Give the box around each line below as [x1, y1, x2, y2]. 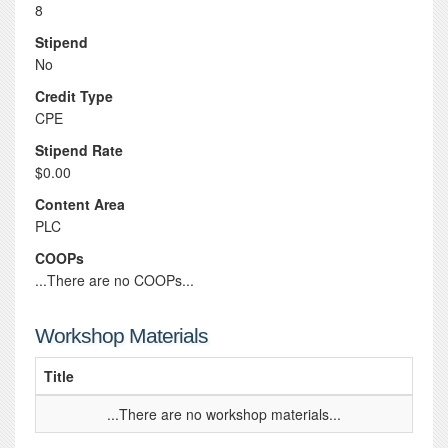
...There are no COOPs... [35, 270, 194, 290]
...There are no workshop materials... [107, 404, 341, 424]
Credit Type [35, 86, 113, 106]
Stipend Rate [35, 140, 123, 160]
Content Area [35, 194, 125, 214]
